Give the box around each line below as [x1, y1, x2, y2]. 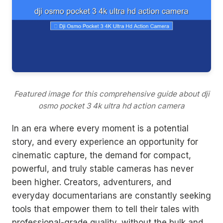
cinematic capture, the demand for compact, [12, 150, 191, 160]
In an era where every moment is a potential [12, 123, 189, 133]
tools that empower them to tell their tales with [12, 204, 199, 214]
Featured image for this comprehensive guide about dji [13, 89, 210, 99]
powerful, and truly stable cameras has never [12, 163, 194, 174]
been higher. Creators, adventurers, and [12, 177, 171, 187]
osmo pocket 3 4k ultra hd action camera [38, 101, 185, 111]
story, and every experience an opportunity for [12, 136, 198, 147]
